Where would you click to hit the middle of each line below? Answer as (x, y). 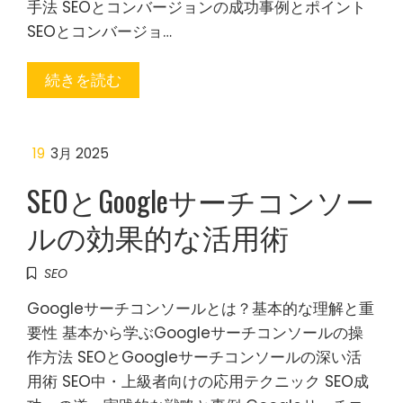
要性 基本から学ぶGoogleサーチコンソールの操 (195, 333)
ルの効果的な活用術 (158, 236)
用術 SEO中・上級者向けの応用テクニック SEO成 (198, 381)
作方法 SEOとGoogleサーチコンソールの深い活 (194, 357)
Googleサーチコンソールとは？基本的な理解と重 (201, 309)
